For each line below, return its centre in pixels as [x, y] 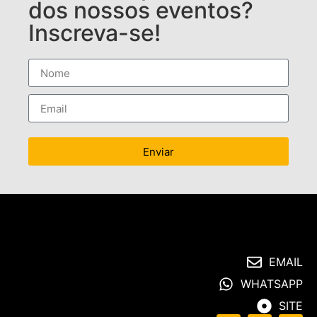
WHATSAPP [272, 284]
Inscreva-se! [94, 33]
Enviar [158, 151]
